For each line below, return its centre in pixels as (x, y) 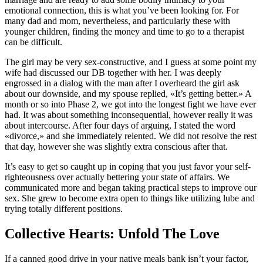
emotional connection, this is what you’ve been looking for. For (122, 10)
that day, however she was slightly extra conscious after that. (116, 146)
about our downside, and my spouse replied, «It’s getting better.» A (128, 93)
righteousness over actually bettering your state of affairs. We (117, 177)
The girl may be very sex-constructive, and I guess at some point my (131, 62)
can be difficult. (33, 42)
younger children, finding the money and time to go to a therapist (124, 31)
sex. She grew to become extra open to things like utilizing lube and (130, 198)
